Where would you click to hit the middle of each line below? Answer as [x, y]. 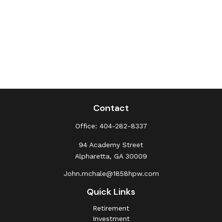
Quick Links [111, 192]
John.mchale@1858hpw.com [111, 173]
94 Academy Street [111, 145]
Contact [111, 108]
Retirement [111, 208]
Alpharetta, [93, 156]
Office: [87, 126]
